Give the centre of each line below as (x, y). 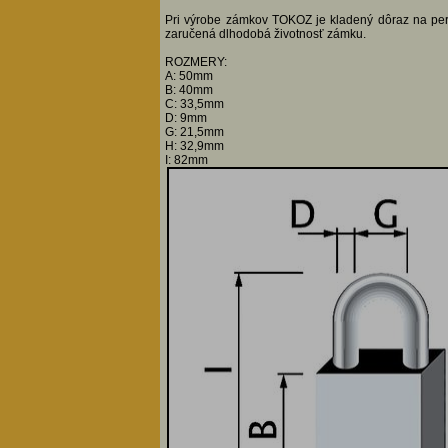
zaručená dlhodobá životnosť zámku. (265, 34)
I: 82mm (186, 160)
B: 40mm (189, 90)
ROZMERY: (196, 62)
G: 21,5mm (194, 132)
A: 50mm (189, 76)
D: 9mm (186, 118)
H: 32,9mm (194, 146)
